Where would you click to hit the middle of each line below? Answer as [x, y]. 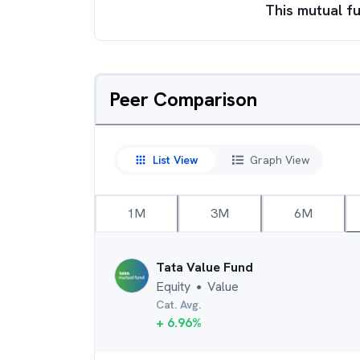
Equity [173, 286]
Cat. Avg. [178, 305]
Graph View [280, 160]
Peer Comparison [183, 99]
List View [175, 160]
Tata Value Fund [205, 267]
